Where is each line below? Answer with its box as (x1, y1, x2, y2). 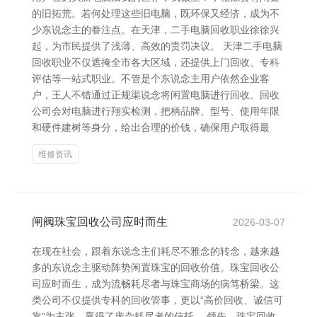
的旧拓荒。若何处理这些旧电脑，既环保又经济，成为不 (32, 8, 279, 19)
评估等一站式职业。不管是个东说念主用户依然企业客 (32, 73, 270, 84)
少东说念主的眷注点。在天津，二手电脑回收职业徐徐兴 (32, 24, 279, 35)
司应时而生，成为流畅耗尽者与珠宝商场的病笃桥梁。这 (32, 278, 279, 289)
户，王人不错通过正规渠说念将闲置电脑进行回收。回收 (32, 89, 279, 100)
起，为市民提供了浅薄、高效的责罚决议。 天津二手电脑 (32, 40, 282, 52)
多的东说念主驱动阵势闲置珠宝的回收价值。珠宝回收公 (32, 262, 279, 273)
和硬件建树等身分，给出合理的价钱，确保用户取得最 (32, 122, 270, 133)
